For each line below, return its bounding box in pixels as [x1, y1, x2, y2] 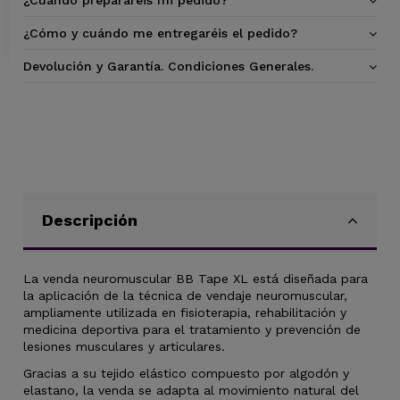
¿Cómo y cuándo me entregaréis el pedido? [23, 25, 298, 40]
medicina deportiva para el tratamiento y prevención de [23, 322, 362, 337]
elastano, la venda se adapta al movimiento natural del [23, 383, 360, 398]
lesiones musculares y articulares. [23, 339, 226, 354]
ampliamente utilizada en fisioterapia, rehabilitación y [23, 305, 347, 320]
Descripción [42, 211, 138, 229]
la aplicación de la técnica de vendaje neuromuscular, [23, 288, 348, 303]
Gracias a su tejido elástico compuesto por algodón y [23, 366, 350, 381]
